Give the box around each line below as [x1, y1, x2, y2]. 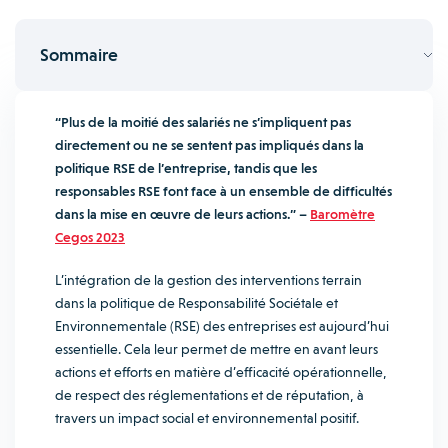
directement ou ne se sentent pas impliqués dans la [55, 137, 364, 153]
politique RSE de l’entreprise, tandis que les [55, 160, 317, 176]
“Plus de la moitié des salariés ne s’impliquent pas [55, 114, 351, 130]
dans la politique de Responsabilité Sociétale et [55, 295, 338, 311]
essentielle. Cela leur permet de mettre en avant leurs [55, 341, 378, 357]
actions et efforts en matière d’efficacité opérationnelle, [55, 364, 387, 380]
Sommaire [40, 44, 118, 65]
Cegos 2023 [55, 229, 125, 245]
